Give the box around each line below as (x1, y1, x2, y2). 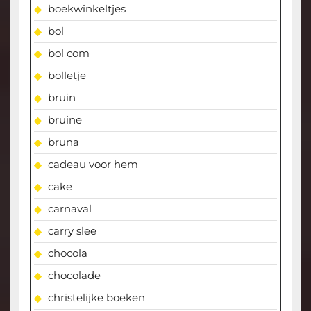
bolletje (47, 69, 86, 83)
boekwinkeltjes (47, 2, 126, 16)
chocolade (47, 269, 101, 283)
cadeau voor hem (47, 158, 138, 171)
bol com (47, 47, 90, 60)
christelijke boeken (47, 291, 145, 305)
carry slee (47, 224, 96, 238)
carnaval (47, 202, 92, 216)
